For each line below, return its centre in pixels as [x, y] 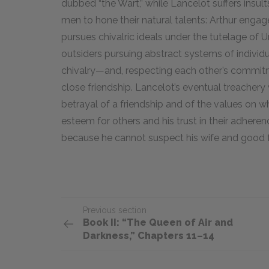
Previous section [115, 210]
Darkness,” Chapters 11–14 [149, 236]
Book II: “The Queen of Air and [158, 222]
